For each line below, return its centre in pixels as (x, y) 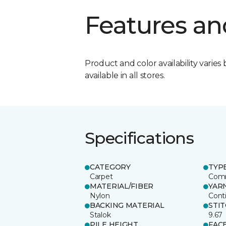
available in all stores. (125, 75)
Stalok (100, 215)
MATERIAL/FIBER (122, 186)
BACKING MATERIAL (127, 205)
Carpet (101, 176)
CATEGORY (110, 167)
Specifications (139, 138)
